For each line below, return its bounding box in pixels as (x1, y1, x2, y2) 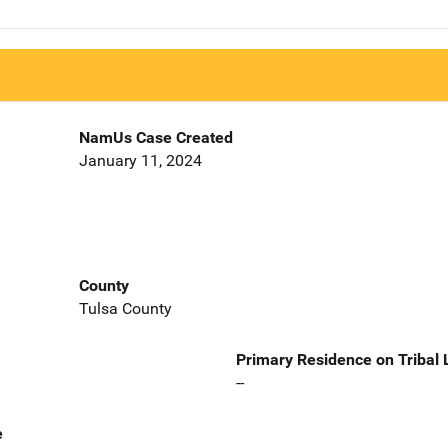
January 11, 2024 (78, 151, 202, 171)
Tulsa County (78, 298, 172, 318)
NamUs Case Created (78, 128, 233, 148)
